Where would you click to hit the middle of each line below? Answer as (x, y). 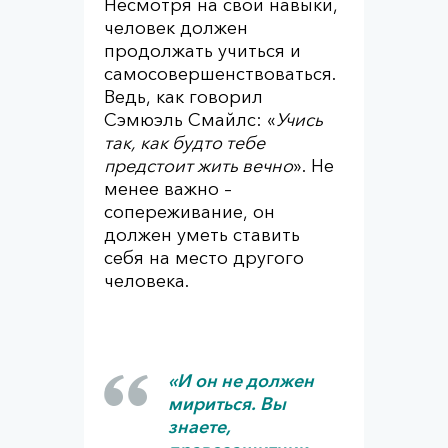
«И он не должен (241, 381)
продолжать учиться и (202, 51)
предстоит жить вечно (198, 166)
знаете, (199, 427)
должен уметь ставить (202, 235)
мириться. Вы (227, 404)
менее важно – (168, 189)
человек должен (176, 28)
